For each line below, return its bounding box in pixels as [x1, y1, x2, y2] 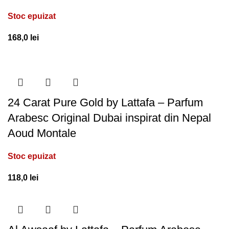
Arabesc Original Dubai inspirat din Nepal [8, 111, 211, 124]
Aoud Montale [8, 126, 76, 140]
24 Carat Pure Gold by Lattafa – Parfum [8, 96, 203, 109]
